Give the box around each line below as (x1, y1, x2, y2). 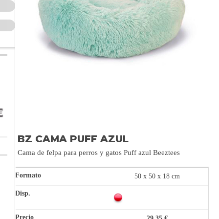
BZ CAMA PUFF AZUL (18, 133, 129, 145)
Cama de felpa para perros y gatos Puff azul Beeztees (18, 149, 180, 157)
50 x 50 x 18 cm (134, 173, 180, 180)
